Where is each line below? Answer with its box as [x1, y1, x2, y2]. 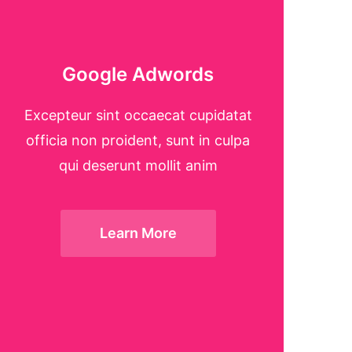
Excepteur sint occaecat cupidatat [24, 107, 252, 124]
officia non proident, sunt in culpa [26, 132, 251, 149]
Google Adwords [62, 63, 214, 86]
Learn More [99, 225, 177, 242]
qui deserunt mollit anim [58, 157, 218, 174]
